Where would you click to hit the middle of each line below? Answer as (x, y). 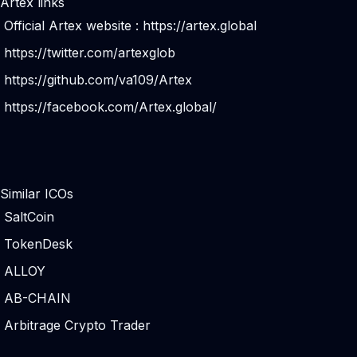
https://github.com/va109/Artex (98, 80)
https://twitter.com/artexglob (90, 53)
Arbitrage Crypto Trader (77, 325)
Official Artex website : (73, 25)
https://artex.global (200, 25)
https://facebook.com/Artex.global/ (110, 107)
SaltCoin (29, 217)
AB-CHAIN (37, 298)
